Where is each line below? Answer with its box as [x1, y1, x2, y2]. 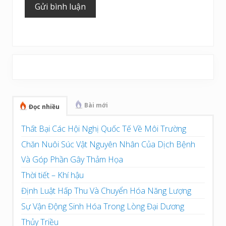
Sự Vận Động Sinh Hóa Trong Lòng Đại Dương [21, 201, 184, 212]
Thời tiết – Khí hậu [21, 169, 84, 181]
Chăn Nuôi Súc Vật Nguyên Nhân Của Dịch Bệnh [21, 139, 195, 150]
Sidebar [12, 53, 66, 73]
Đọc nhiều [29, 102, 60, 111]
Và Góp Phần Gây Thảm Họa [21, 154, 123, 165]
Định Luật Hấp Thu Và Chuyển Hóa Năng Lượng [21, 185, 191, 196]
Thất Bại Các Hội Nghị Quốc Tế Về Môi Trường [21, 123, 186, 134]
